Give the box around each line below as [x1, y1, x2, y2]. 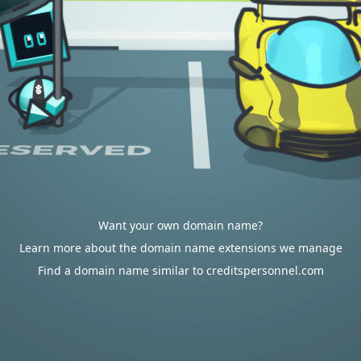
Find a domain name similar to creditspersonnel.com [37, 263, 324, 278]
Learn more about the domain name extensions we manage [19, 240, 342, 255]
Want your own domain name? [98, 218, 263, 233]
